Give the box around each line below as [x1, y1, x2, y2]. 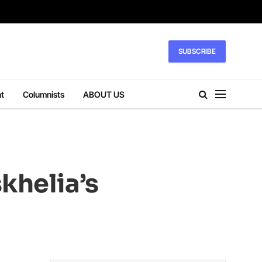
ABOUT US [83, 89, 125, 99]
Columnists [23, 89, 64, 99]
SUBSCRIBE [178, 47, 216, 56]
